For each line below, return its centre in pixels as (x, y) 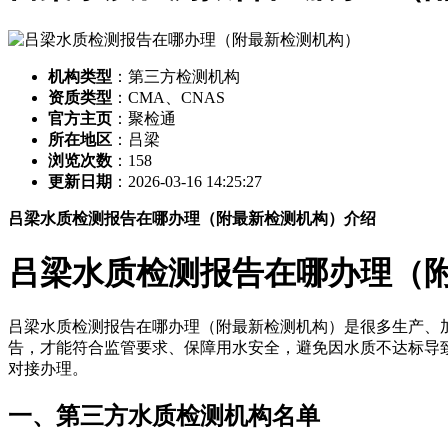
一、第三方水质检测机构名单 (164, 416)
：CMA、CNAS (168, 98)
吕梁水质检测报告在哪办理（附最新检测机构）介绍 (192, 219)
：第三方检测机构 (176, 77)
